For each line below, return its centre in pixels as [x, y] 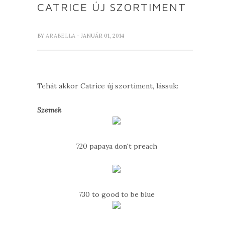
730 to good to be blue [117, 195]
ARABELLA [61, 36]
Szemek [49, 110]
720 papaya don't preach [117, 146]
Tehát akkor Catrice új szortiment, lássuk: [108, 86]
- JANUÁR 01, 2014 [100, 36]
